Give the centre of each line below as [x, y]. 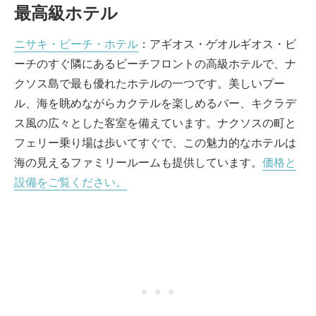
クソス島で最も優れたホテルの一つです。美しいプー [150, 83]
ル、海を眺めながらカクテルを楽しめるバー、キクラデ [155, 103]
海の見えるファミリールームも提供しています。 [138, 162]
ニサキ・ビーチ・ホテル [76, 44]
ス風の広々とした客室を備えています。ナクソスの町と [155, 123]
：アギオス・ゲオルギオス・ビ [217, 44]
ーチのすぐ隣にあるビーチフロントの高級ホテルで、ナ [155, 63]
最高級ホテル [66, 13]
